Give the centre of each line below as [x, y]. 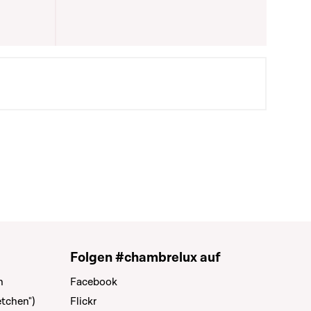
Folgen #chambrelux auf [145, 258]
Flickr [83, 301]
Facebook [94, 282]
